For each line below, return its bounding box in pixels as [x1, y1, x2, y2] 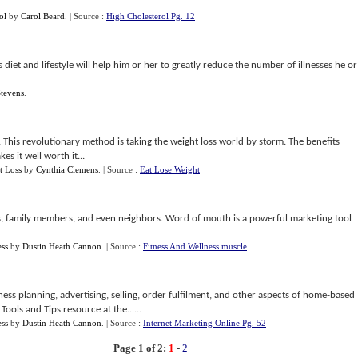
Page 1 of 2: [113, 342, 166, 354]
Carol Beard [21, 11, 65, 21]
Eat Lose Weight [140, 165, 200, 174]
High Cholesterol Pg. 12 [106, 11, 195, 21]
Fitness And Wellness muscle [143, 241, 247, 251]
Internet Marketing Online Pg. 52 [143, 318, 266, 328]
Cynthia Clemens [36, 165, 98, 174]
